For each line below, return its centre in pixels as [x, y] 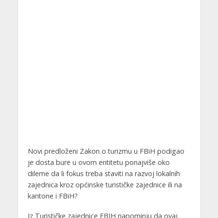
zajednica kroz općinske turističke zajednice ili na [105, 184]
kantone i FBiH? [53, 196]
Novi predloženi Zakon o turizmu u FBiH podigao [106, 151]
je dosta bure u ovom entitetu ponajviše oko [99, 162]
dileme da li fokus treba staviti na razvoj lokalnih [104, 173]
